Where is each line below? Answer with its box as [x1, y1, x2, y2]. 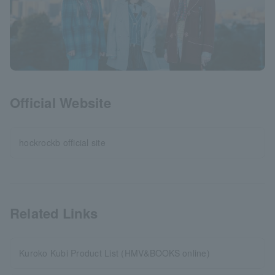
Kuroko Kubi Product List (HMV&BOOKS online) [19, 247, 210, 260]
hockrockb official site [19, 136, 106, 149]
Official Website [10, 93, 111, 113]
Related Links [10, 203, 98, 223]
